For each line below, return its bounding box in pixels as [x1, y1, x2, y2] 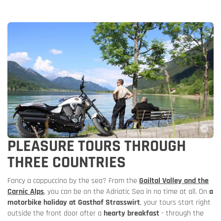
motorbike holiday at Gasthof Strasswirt [7, 197, 140, 208]
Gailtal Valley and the [139, 176, 209, 186]
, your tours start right [140, 197, 211, 208]
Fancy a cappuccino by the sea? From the [7, 176, 139, 186]
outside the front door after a [7, 208, 104, 219]
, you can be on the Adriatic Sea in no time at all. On [44, 186, 209, 197]
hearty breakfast [104, 208, 159, 219]
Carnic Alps [7, 186, 44, 197]
